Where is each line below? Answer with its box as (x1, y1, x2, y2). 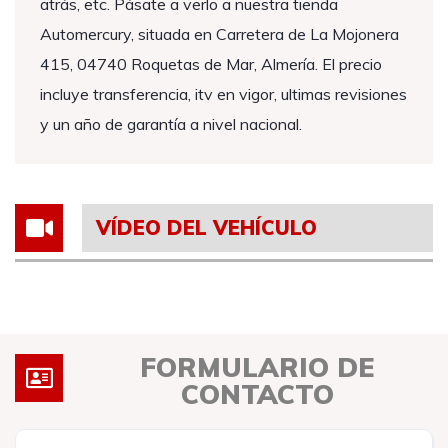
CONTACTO (180, 377, 334, 411)
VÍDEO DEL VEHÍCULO (95, 215, 317, 240)
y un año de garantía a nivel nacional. (40, 114, 302, 134)
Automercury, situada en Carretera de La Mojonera (40, 24, 399, 44)
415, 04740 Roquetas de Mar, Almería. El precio (40, 54, 382, 74)
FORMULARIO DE (140, 350, 375, 384)
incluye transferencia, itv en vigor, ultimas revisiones (40, 84, 407, 104)
